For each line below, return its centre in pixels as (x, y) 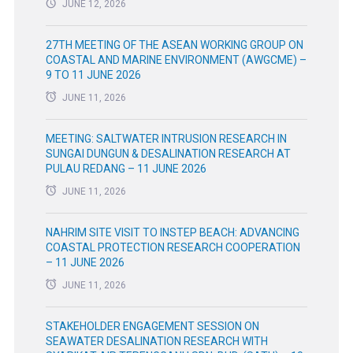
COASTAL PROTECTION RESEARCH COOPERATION (173, 248)
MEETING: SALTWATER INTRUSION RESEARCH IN (166, 139)
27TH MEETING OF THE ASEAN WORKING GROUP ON (174, 45)
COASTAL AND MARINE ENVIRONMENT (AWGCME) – (176, 60)
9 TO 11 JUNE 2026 (93, 75)
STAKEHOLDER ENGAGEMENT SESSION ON (152, 327)
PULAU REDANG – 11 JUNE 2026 (126, 169)
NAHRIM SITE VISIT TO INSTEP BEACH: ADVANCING (172, 233)
